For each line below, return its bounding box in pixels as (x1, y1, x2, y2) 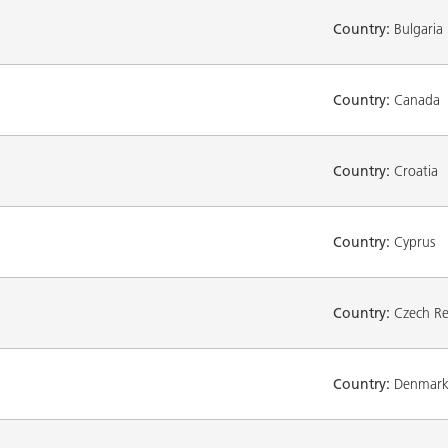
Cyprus (390, 232, 435, 251)
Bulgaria (390, 19, 443, 38)
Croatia (390, 161, 438, 180)
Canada (390, 90, 440, 109)
